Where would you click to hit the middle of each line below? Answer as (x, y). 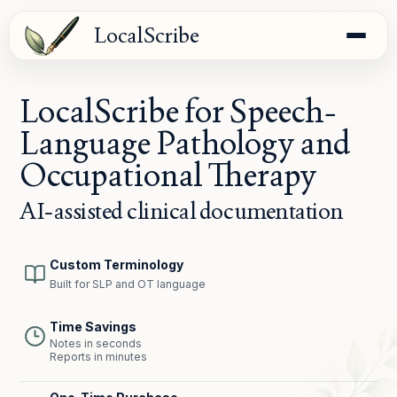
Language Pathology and (186, 143)
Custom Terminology (117, 265)
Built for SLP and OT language (128, 284)
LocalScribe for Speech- (179, 111)
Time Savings (93, 327)
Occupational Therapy (169, 175)
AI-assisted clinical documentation (182, 211)
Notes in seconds (96, 343)
